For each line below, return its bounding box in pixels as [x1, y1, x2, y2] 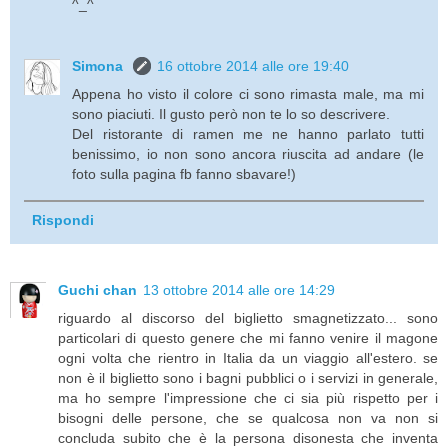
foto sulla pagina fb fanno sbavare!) [72, 166, 297, 183]
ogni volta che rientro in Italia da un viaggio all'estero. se [58, 349, 438, 366]
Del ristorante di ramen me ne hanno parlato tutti [72, 126, 424, 143]
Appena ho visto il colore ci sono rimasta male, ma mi [72, 86, 424, 103]
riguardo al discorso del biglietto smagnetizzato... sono [58, 309, 438, 326]
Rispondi [31, 211, 94, 228]
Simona [72, 58, 128, 75]
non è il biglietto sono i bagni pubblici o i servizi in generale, [58, 369, 438, 386]
